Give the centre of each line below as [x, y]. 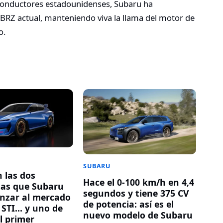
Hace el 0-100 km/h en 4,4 [139, 182]
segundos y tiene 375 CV [136, 193]
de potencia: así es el [129, 204]
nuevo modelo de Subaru [138, 215]
